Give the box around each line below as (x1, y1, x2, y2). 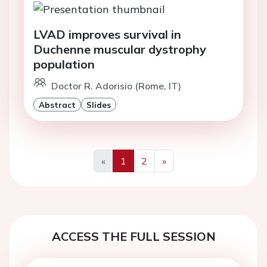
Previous (103, 168, 140, 181)
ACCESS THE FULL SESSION (51, 228, 216, 244)
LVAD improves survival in (33, 26, 181, 42)
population (33, 56, 95, 72)
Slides (86, 99, 111, 110)
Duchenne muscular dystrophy (33, 41, 206, 57)
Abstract (39, 99, 76, 110)
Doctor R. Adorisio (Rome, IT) (51, 79, 181, 92)
